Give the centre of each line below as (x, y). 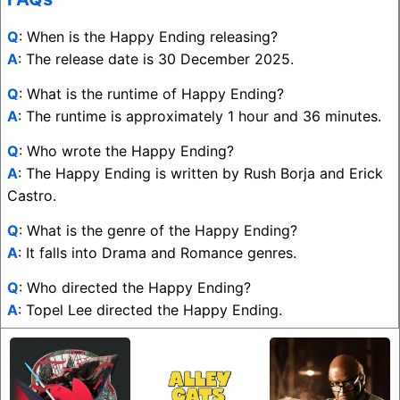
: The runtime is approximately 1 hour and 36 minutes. (200, 117)
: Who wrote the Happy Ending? (126, 151)
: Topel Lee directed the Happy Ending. (150, 310)
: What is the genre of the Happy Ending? (158, 231)
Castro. (32, 196)
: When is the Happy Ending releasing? (148, 37)
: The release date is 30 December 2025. (156, 59)
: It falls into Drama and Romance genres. (157, 253)
